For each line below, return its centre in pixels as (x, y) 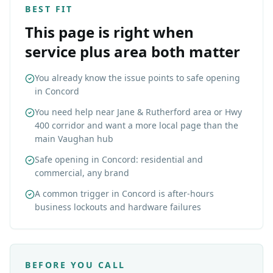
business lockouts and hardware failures (118, 207)
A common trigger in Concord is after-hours (124, 193)
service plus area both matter (133, 51)
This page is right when (109, 32)
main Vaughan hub (74, 139)
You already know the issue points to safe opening (137, 78)
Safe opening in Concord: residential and (119, 159)
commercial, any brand (82, 173)
